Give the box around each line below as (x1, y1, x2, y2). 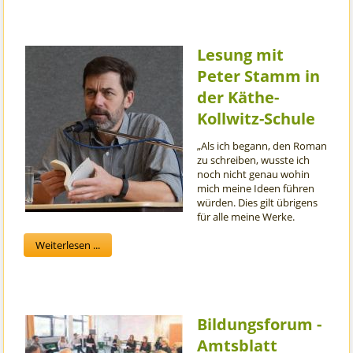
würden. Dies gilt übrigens (197, 195, 318, 210)
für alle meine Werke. (197, 210, 298, 225)
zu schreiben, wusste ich (197, 153, 310, 168)
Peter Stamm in (197, 65, 321, 87)
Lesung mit (197, 44, 284, 66)
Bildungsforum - (197, 314, 322, 336)
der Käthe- (197, 87, 280, 109)
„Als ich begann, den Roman (197, 139, 328, 154)
